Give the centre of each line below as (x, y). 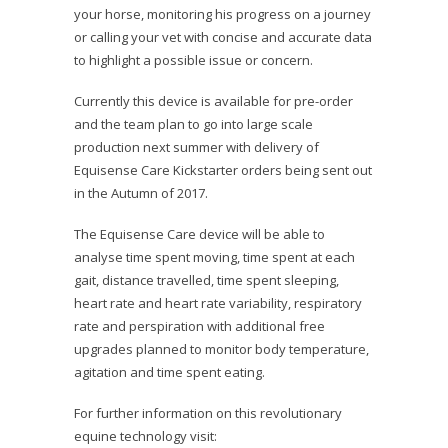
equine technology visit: (145, 436)
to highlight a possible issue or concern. (193, 60)
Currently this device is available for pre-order (213, 101)
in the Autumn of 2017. (141, 193)
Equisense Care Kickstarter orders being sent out (223, 170)
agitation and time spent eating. (169, 372)
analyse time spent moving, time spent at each (214, 257)
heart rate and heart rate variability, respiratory (218, 303)
